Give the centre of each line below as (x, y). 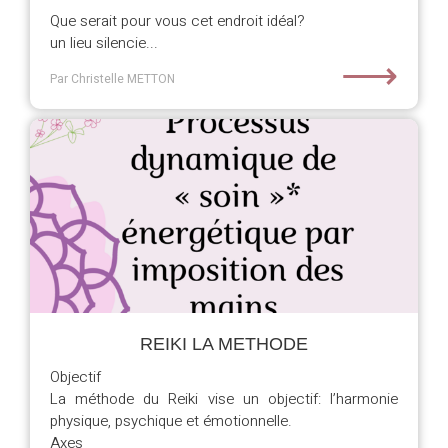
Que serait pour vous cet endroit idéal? (177, 21)
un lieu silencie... (104, 43)
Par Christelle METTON (112, 79)
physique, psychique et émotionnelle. (171, 421)
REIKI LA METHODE (224, 344)
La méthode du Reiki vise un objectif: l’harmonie (224, 399)
